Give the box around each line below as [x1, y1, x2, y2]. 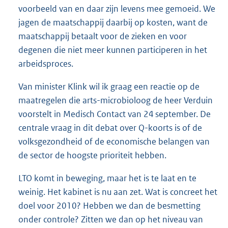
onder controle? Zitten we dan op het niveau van [18, 214, 203, 225]
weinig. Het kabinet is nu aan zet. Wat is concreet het [18, 186, 217, 198]
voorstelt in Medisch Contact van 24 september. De [18, 108, 211, 120]
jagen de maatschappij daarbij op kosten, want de [18, 16, 208, 28]
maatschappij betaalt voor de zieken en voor [18, 30, 187, 42]
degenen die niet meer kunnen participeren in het [18, 44, 207, 55]
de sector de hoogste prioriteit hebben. [18, 149, 166, 161]
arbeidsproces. [18, 58, 73, 69]
